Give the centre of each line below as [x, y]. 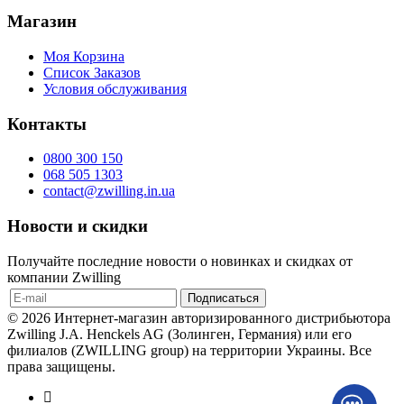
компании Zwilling [64, 277]
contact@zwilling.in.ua [109, 191]
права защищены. [61, 366]
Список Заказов [92, 73]
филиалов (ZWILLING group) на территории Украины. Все [189, 350]
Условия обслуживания [115, 89]
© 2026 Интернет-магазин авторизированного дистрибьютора [199, 317]
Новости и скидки [78, 226]
